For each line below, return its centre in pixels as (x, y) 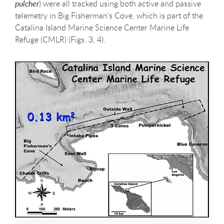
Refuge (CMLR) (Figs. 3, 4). (60, 40)
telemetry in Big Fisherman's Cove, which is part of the (109, 16)
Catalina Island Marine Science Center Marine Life (102, 28)
